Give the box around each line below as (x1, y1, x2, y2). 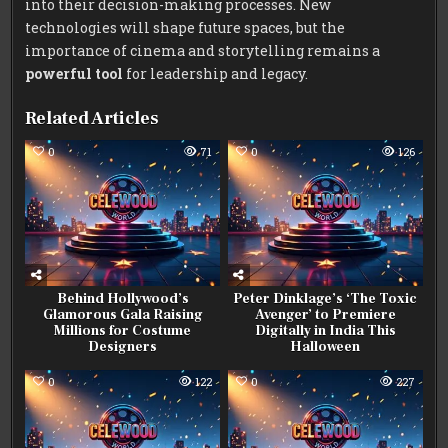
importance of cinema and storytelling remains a (25, 40, 381, 60)
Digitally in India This (254, 321, 396, 340)
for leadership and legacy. (123, 63, 309, 83)
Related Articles (25, 106, 160, 130)
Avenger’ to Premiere (254, 305, 396, 324)
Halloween (290, 337, 361, 356)
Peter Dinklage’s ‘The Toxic (233, 289, 418, 308)
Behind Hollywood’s (56, 289, 189, 308)
